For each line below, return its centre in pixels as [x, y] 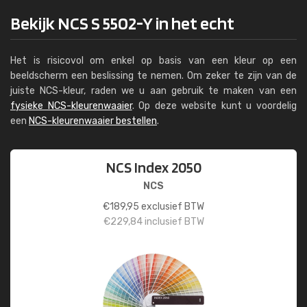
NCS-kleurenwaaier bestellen [93, 121]
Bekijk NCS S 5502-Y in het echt [122, 23]
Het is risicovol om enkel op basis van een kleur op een [153, 61]
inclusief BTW [173, 222]
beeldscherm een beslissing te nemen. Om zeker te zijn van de [153, 76]
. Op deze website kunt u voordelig [214, 106]
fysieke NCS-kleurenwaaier [71, 106]
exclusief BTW [172, 207]
